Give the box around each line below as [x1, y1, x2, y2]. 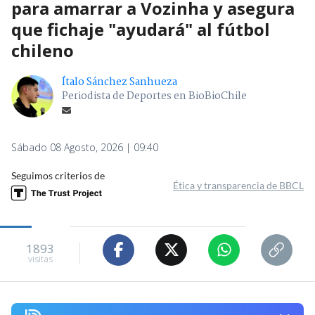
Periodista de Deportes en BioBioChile [62, 87, 247, 105]
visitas [27, 253, 53, 266]
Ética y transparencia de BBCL [173, 179, 304, 191]
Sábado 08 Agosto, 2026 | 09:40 [11, 140, 158, 154]
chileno [11, 38, 74, 62]
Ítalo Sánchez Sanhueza [62, 73, 177, 91]
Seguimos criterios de [11, 169, 105, 181]
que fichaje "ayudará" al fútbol [11, 17, 270, 41]
